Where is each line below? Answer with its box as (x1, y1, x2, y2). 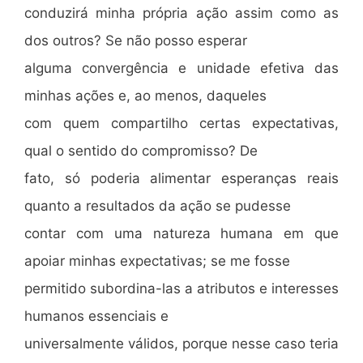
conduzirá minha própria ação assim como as (24, 5, 339, 21)
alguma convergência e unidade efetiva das (24, 60, 339, 76)
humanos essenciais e (24, 308, 169, 324)
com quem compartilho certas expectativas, (24, 115, 339, 131)
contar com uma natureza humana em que (24, 225, 339, 241)
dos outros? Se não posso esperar (24, 32, 247, 49)
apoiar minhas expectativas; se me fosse (24, 253, 290, 269)
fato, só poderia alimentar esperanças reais (24, 170, 339, 186)
